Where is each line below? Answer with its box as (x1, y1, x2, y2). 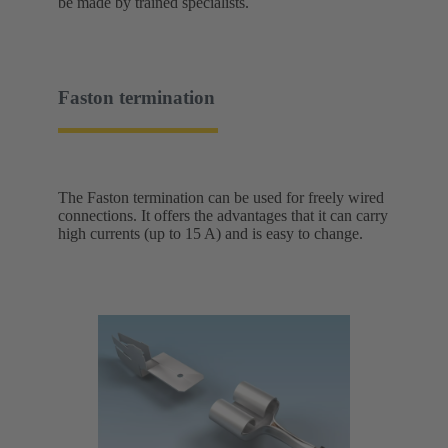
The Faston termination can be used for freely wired (58, 188, 384, 206)
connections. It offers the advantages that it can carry (58, 206, 388, 224)
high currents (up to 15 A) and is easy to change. (58, 224, 363, 242)
